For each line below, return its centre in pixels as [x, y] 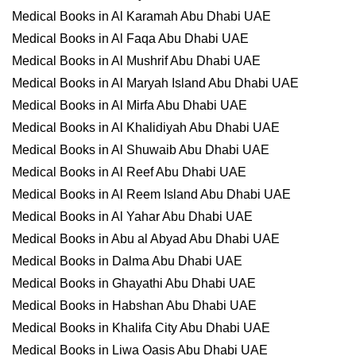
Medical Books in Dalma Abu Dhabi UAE [127, 261]
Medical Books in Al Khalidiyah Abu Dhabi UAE [146, 128]
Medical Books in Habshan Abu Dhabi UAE [134, 306]
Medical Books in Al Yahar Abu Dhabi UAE [132, 217]
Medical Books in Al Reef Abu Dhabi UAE [129, 172]
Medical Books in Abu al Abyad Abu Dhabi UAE [146, 239]
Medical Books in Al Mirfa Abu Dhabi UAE [130, 105]
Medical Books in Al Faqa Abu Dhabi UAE [130, 39]
